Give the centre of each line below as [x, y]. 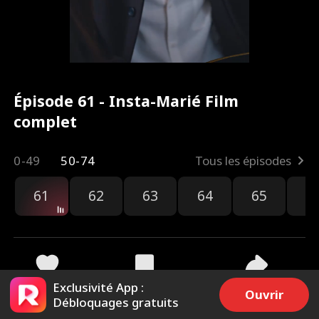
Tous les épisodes [243, 160]
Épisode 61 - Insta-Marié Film [126, 100]
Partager [256, 292]
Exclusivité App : [99, 287]
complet [46, 121]
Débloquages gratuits [116, 302]
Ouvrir [264, 294]
